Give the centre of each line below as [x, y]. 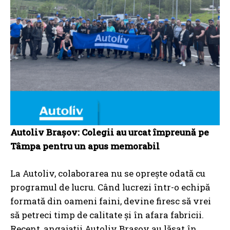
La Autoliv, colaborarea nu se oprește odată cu [108, 174]
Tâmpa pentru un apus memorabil [85, 146]
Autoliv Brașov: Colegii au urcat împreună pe [110, 132]
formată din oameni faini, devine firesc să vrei [111, 201]
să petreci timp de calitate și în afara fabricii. [107, 215]
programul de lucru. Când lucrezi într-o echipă [110, 187]
